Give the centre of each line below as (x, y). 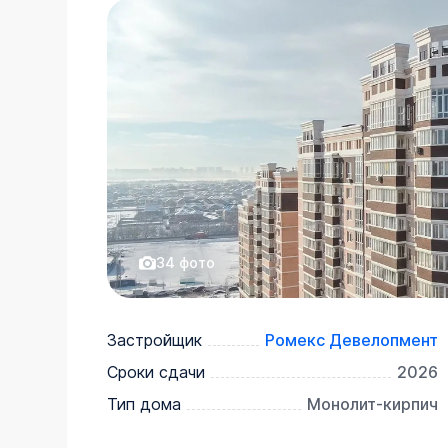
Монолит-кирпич (372, 403)
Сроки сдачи (156, 371)
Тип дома (144, 403)
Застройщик (155, 339)
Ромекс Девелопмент (351, 339)
